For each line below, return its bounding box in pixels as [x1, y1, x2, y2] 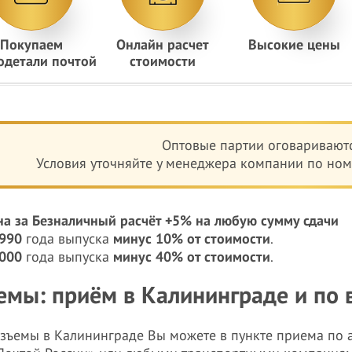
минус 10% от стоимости [113, 231, 270, 247]
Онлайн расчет [115, 37, 209, 53]
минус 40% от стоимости [113, 249, 270, 266]
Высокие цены [247, 37, 340, 53]
